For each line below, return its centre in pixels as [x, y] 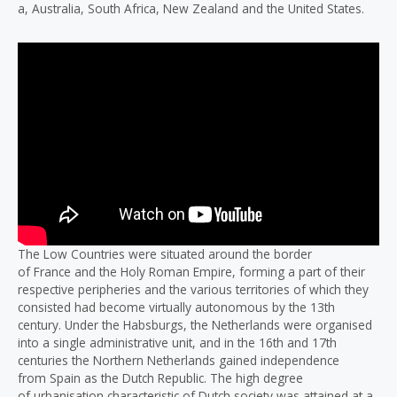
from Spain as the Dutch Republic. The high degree [160, 378]
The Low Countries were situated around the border [165, 254]
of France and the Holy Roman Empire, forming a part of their [191, 272]
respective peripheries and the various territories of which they [193, 290]
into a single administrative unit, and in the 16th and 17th [177, 343]
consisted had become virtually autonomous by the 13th [176, 307]
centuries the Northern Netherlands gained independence [179, 361]
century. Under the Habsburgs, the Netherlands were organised [195, 325]
